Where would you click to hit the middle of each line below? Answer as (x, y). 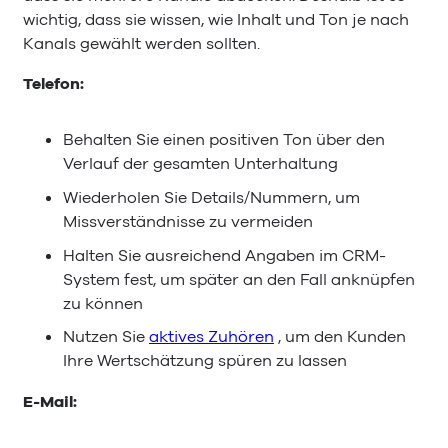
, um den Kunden (340, 337)
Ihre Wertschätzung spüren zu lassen (205, 361)
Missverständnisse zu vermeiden (188, 221)
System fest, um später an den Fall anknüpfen (239, 279)
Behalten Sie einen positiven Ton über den (224, 140)
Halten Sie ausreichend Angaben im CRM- (224, 255)
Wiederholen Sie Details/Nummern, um (211, 197)
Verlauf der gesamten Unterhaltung (200, 164)
